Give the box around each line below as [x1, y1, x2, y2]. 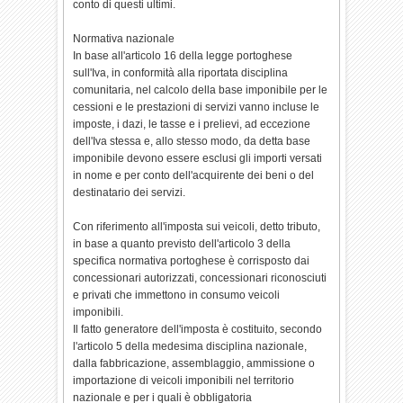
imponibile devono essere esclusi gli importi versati [73, 152, 323, 165]
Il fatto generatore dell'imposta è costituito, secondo [73, 323, 323, 336]
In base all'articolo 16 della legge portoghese [73, 49, 293, 62]
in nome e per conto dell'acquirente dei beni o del [73, 169, 315, 182]
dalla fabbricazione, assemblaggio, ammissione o [73, 357, 316, 370]
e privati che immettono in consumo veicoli [73, 289, 281, 301]
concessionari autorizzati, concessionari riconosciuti [73, 272, 327, 284]
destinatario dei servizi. [73, 186, 186, 199]
